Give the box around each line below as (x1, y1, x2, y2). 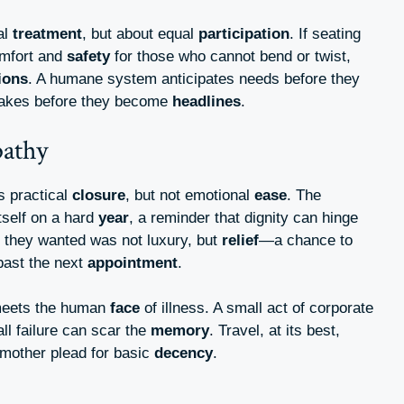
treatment (13, 25, 82, 43)
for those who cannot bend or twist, (110, 48, 351, 66)
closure (72, 186, 125, 204)
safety (67, 48, 110, 66)
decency (154, 344, 213, 363)
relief (222, 231, 259, 249)
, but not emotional (125, 186, 254, 204)
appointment (87, 253, 178, 271)
